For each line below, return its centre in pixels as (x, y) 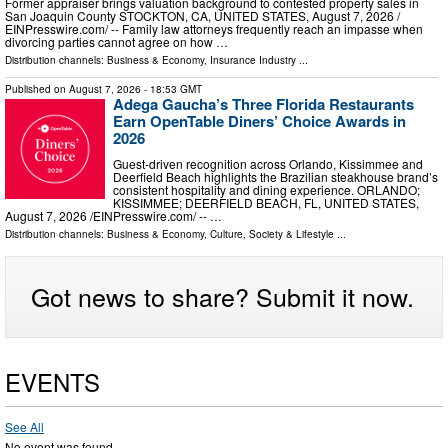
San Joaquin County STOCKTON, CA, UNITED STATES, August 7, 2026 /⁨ (202, 16)
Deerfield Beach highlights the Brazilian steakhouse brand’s (275, 176)
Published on (37, 89)
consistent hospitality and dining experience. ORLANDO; (266, 189)
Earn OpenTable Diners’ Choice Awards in (259, 121)
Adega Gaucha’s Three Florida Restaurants (263, 104)
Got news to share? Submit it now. (222, 295)
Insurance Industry (253, 60)
